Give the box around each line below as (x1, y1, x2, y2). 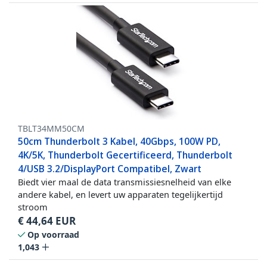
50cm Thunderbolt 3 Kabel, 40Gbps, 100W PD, (18, 135, 221, 148)
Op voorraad (27, 229, 79, 241)
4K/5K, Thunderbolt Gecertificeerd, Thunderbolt (18, 148, 232, 162)
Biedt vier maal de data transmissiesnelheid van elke (18, 176, 231, 188)
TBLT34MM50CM (18, 123, 85, 135)
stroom (18, 201, 48, 213)
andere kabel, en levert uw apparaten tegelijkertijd (18, 188, 223, 201)
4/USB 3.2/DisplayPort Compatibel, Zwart (18, 162, 201, 176)
